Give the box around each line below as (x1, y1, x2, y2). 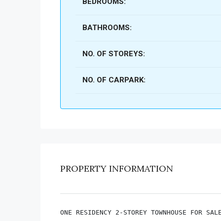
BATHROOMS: (82, 23, 132, 32)
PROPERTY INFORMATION (60, 162, 173, 174)
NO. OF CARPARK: (82, 75, 146, 84)
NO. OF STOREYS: (82, 49, 145, 58)
